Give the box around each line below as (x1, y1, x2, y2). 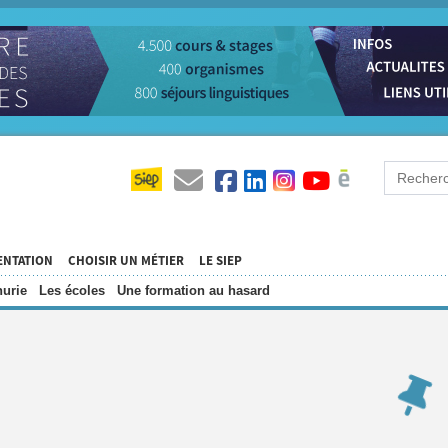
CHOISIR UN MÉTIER (68, 252, 184, 270)
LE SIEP (199, 252, 242, 270)
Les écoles (39, 283, 105, 298)
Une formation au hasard (117, 283, 270, 298)
